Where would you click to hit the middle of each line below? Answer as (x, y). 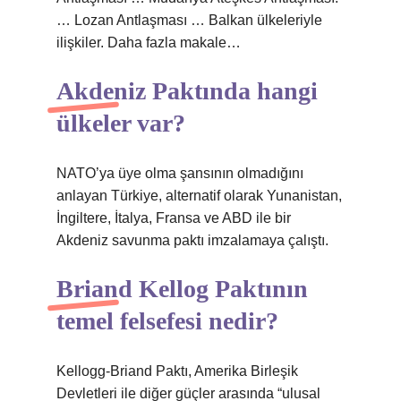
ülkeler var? (121, 123)
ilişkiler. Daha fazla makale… (149, 43)
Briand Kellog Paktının (182, 289)
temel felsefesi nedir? (167, 321)
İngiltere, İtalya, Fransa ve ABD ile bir (174, 218)
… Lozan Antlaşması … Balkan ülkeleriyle (189, 20)
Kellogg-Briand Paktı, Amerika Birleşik (177, 371)
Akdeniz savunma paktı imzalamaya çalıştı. (192, 240)
